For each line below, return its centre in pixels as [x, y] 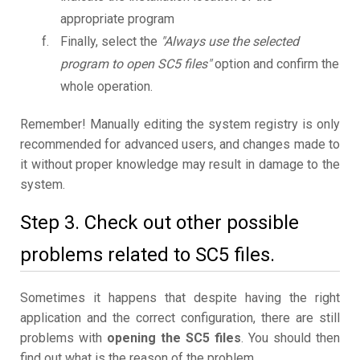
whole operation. [106, 87]
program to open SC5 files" [136, 64]
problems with [63, 338]
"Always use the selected [230, 42]
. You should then [290, 338]
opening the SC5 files [174, 338]
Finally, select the [110, 42]
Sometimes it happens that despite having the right [180, 298]
